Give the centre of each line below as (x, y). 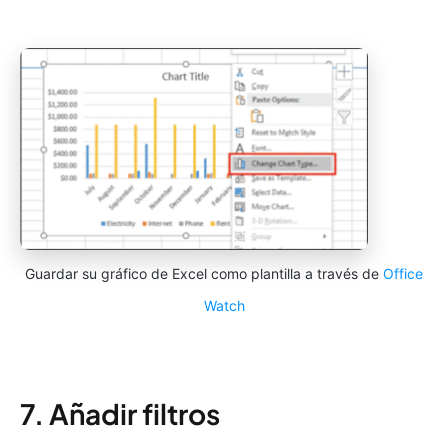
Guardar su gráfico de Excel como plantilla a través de (204, 273)
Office (403, 273)
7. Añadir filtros (120, 413)
